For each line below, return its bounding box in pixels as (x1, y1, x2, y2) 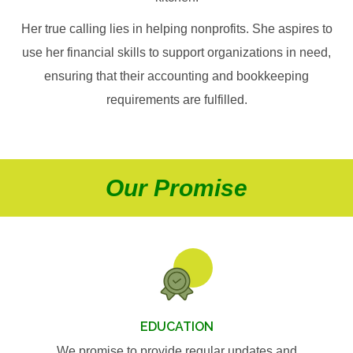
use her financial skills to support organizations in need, (22, 45, 331, 59)
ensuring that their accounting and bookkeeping (44, 69, 309, 83)
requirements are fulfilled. (106, 92, 247, 106)
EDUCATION (139, 318, 214, 334)
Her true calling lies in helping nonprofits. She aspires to (20, 21, 333, 35)
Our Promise (106, 174, 247, 201)
